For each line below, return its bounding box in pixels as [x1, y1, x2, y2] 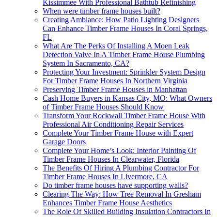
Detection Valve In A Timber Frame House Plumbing [43, 50, 205, 59]
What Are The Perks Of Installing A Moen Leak [43, 42, 189, 50]
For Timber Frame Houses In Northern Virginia [43, 77, 187, 85]
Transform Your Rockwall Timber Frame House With [43, 111, 205, 120]
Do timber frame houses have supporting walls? [43, 181, 188, 190]
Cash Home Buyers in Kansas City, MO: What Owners [43, 94, 212, 103]
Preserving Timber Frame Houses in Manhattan [43, 85, 187, 94]
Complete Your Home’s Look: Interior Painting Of [43, 146, 196, 155]
